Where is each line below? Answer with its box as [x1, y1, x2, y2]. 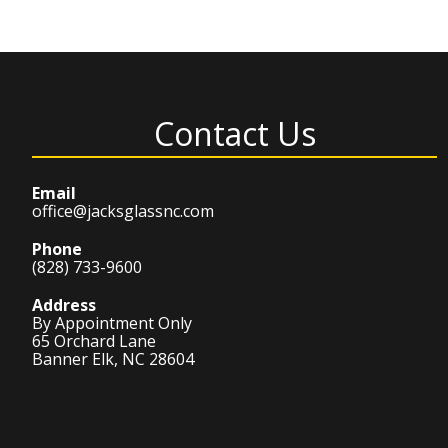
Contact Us [153, 112, 316, 155]
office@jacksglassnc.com [32, 200, 214, 222]
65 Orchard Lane [32, 330, 156, 352]
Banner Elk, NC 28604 [32, 348, 194, 370]
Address [32, 294, 96, 316]
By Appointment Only [32, 312, 192, 334]
